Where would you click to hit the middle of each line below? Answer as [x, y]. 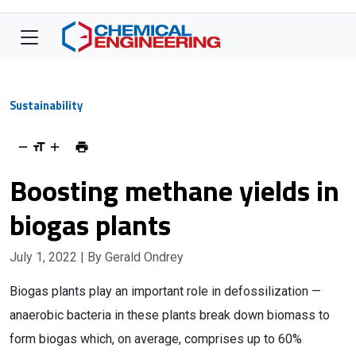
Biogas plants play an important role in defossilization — [165, 291]
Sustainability [46, 106]
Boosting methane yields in [174, 190]
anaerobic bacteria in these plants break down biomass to [170, 315]
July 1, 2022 [45, 257]
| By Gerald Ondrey [132, 257]
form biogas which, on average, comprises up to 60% [156, 339]
